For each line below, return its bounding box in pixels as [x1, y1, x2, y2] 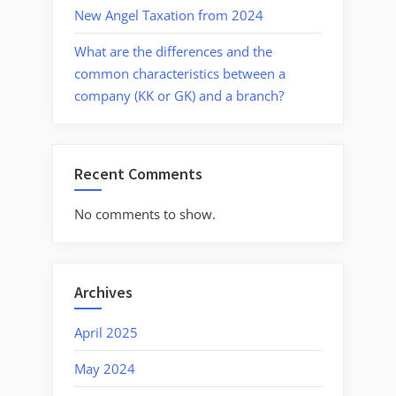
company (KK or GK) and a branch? [74, 86, 284, 104]
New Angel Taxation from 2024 [74, 5, 263, 24]
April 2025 [74, 323, 138, 341]
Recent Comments [74, 164, 202, 185]
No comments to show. [74, 204, 216, 223]
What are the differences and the [74, 42, 272, 60]
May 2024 [74, 359, 135, 377]
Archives [74, 282, 133, 303]
